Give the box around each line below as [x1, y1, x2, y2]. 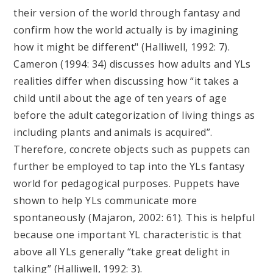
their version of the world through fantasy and [13, 5, 241, 19]
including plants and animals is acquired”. [13, 125, 213, 139]
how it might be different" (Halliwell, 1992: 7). [13, 40, 230, 54]
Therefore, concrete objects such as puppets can [13, 142, 250, 156]
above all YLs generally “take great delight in [13, 244, 230, 258]
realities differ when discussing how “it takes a [13, 74, 239, 88]
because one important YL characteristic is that [13, 227, 242, 241]
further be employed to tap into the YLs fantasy [13, 159, 245, 173]
